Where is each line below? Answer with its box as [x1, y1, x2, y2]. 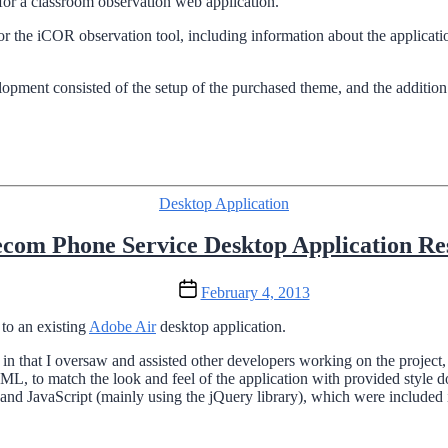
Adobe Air [89, 318, 156, 336]
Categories [223, 193, 290, 211]
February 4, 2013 [200, 284, 310, 302]
